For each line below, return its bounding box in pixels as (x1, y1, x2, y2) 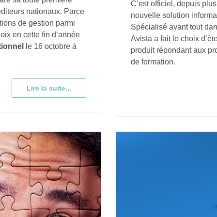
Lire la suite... (27, 84, 71, 92)
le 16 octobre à (24, 42, 77, 50)
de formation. (131, 57, 175, 66)
